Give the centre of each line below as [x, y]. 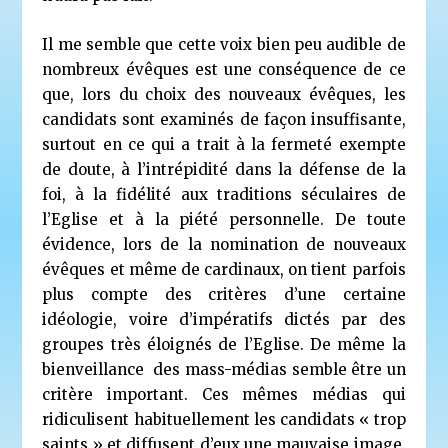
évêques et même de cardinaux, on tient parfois [224, 269]
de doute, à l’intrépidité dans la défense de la [224, 169]
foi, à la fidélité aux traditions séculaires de [224, 194]
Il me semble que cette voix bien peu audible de [224, 44]
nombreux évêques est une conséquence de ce [224, 69]
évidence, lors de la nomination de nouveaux [224, 244]
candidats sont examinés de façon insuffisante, [224, 119]
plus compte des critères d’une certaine [224, 294]
